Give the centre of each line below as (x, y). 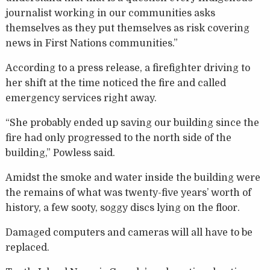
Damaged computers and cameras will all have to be (129, 233)
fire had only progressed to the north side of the (118, 138)
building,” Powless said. (60, 153)
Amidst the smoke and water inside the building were (133, 178)
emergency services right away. (81, 99)
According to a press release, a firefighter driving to (127, 68)
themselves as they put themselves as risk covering (127, 29)
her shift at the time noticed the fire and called (115, 83)
